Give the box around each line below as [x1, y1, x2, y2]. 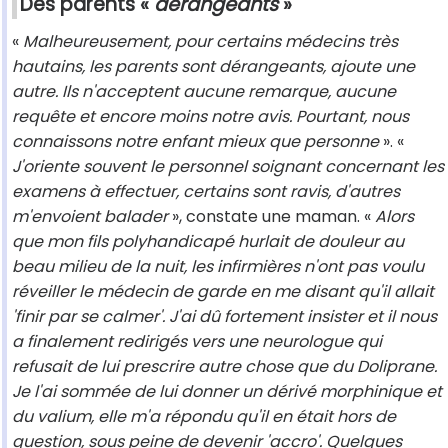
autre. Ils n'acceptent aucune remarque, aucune [12, 80, 396, 104]
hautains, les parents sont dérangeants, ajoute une [12, 55, 415, 79]
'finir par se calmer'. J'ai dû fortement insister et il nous [12, 305, 437, 329]
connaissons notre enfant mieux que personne [12, 130, 379, 154]
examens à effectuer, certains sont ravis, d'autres [12, 180, 400, 204]
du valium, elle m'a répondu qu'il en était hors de [12, 405, 396, 429]
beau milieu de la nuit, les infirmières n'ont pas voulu [12, 255, 424, 279]
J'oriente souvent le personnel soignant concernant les [12, 155, 444, 179]
